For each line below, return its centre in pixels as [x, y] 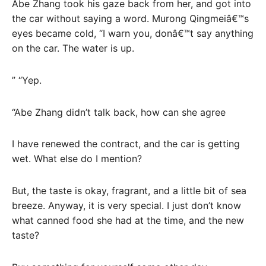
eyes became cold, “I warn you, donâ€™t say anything [133, 33]
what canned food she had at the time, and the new [128, 221]
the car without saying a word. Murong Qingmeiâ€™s [130, 18]
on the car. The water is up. [73, 48]
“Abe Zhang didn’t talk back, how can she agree [119, 112]
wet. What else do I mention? [77, 159]
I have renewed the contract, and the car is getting [126, 144]
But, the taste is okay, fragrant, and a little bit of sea [129, 191]
